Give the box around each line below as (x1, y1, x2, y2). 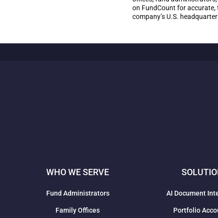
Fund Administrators (46, 189, 109, 197)
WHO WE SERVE (46, 167, 109, 177)
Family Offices (55, 206, 100, 214)
